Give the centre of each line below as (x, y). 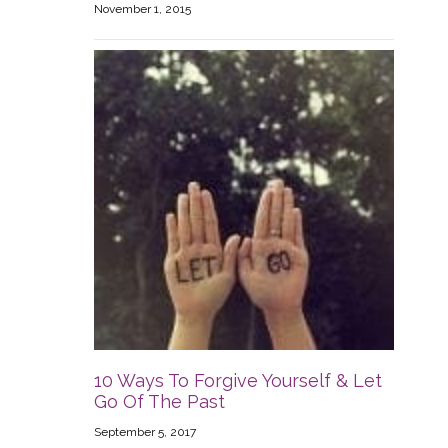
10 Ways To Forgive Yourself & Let (238, 381)
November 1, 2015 (142, 9)
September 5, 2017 (145, 432)
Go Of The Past (159, 402)
